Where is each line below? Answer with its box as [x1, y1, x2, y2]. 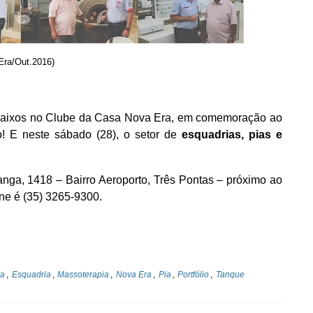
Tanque [216, 270, 245, 279]
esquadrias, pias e [182, 128, 282, 140]
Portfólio [177, 270, 210, 279]
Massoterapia [57, 270, 110, 279]
